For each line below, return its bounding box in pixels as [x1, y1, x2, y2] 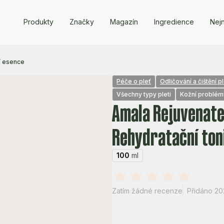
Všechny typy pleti [116, 90, 171, 98]
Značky [69, 17, 94, 26]
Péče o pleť [116, 77, 151, 85]
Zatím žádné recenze [112, 186, 182, 195]
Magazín [109, 17, 138, 26]
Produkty [23, 17, 53, 26]
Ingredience [153, 17, 194, 26]
